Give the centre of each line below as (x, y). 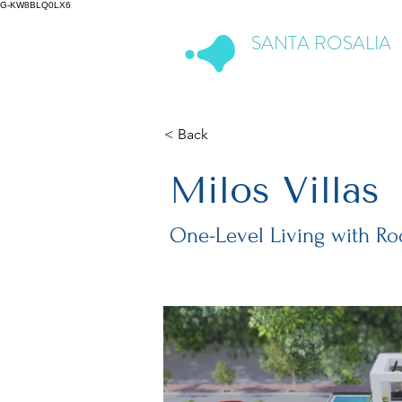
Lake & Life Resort (302, 67)
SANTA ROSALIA (321, 43)
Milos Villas (275, 191)
